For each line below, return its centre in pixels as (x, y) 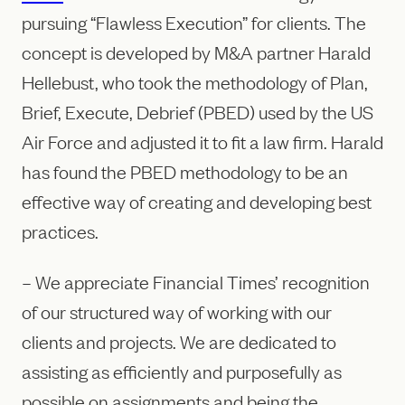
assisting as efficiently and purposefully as (182, 370)
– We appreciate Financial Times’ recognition (196, 281)
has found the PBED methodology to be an (185, 171)
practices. (60, 231)
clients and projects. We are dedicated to (179, 340)
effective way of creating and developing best (197, 201)
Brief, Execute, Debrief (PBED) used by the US (198, 112)
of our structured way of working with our (177, 311)
